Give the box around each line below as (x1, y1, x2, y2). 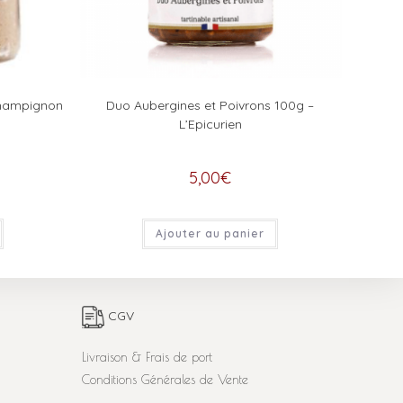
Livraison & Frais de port (82, 350, 212, 364)
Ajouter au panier (156, 226, 264, 240)
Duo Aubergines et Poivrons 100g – (106, 96, 314, 113)
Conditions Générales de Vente (82, 372, 248, 387)
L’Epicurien (178, 115, 242, 132)
